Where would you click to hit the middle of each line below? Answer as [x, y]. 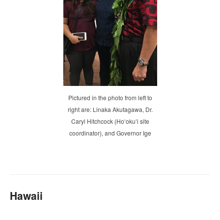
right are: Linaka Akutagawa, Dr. [110, 109]
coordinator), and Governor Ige [110, 133]
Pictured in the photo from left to [110, 97]
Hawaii [26, 195]
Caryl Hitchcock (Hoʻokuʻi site [110, 121]
